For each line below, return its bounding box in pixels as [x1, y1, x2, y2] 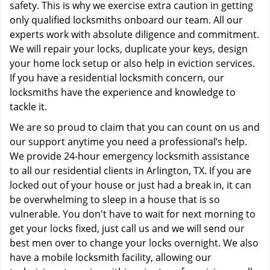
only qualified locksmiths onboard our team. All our [10, 13, 243, 27]
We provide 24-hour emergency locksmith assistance [10, 149, 250, 163]
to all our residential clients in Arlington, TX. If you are [10, 164, 251, 177]
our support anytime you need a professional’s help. [10, 135, 247, 148]
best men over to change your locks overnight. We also [10, 236, 259, 250]
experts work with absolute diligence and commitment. [10, 28, 259, 41]
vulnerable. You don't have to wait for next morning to [10, 207, 256, 221]
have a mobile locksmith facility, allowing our [10, 251, 212, 264]
